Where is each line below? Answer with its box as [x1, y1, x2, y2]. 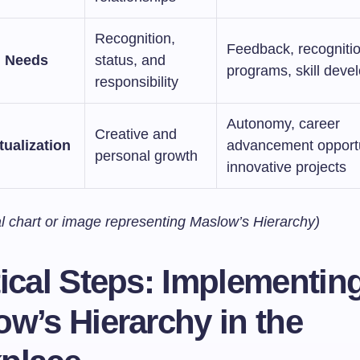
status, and [95, 52, 166, 68]
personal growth [95, 148, 198, 164]
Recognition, [95, 31, 175, 47]
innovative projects [227, 159, 346, 175]
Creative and [95, 126, 177, 142]
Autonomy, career [227, 116, 340, 132]
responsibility [95, 74, 178, 90]
